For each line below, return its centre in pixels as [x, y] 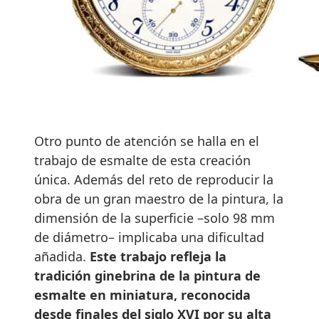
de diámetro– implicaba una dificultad [149, 237]
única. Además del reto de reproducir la [154, 179]
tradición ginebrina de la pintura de [147, 275]
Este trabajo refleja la [158, 256]
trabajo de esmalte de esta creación [142, 160]
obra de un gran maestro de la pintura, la [159, 198]
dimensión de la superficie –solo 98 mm [155, 218]
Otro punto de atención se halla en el [147, 141]
